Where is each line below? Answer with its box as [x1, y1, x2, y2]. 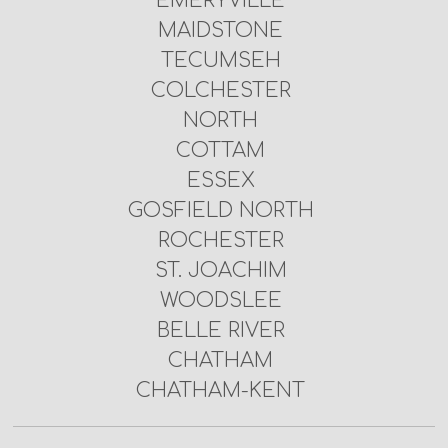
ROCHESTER [157, 228, 284, 252]
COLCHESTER [150, 78, 291, 102]
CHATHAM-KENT [136, 378, 306, 402]
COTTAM [176, 138, 266, 162]
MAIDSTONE [158, 18, 284, 42]
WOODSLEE [159, 288, 282, 312]
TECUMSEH [160, 48, 281, 72]
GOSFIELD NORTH [127, 198, 314, 222]
